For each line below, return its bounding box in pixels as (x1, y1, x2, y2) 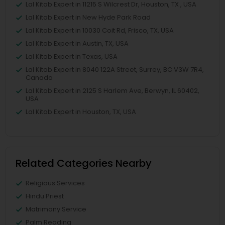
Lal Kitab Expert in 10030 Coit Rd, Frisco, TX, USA (26, 26, 174, 35)
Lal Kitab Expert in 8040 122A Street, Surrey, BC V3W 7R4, (26, 65, 204, 74)
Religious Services (26, 178, 85, 188)
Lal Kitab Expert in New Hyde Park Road (26, 13, 151, 22)
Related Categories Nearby (16, 156, 152, 170)
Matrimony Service (26, 204, 86, 214)
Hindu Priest (26, 191, 64, 201)
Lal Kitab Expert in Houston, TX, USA (26, 107, 136, 117)
